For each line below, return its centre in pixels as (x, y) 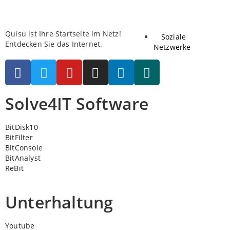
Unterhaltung (59, 202)
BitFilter (19, 137)
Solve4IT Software (77, 103)
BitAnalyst (23, 158)
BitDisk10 (22, 127)
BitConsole (24, 148)
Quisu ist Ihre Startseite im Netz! (63, 34)
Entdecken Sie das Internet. (54, 44)
